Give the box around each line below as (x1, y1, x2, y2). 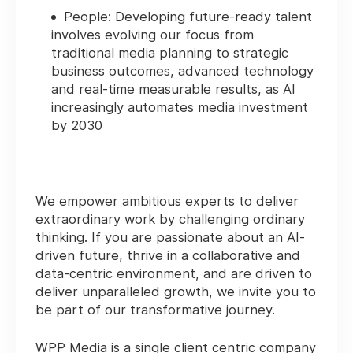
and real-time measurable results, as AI (51, 81, 295, 98)
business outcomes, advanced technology (51, 63, 314, 80)
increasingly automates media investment (51, 99, 308, 116)
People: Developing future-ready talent (64, 9, 312, 25)
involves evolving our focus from (51, 27, 254, 43)
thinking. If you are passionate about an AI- (35, 229, 305, 246)
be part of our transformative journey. (35, 302, 275, 318)
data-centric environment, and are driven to (35, 266, 312, 282)
